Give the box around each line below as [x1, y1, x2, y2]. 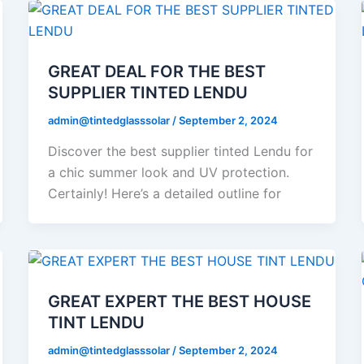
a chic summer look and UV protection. [47, 163, 289, 180]
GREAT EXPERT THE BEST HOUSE [47, 292, 311, 312]
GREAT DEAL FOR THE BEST [47, 62, 266, 81]
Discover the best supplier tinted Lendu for [47, 142, 313, 159]
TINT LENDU [47, 313, 145, 333]
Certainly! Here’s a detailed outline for [47, 184, 281, 201]
